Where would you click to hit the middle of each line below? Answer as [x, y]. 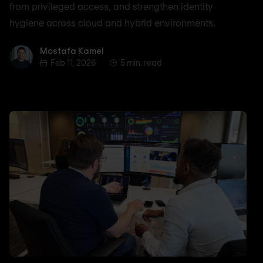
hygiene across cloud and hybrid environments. [112, 22]
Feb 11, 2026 [73, 62]
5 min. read [141, 62]
